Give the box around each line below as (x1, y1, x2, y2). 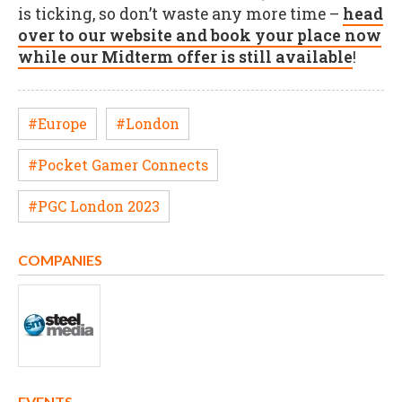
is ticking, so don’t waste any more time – (18, 3, 343, 24)
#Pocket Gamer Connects (28, 155, 208, 175)
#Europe (28, 114, 87, 134)
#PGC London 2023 (28, 197, 160, 216)
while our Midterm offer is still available (18, 46, 353, 67)
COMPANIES (18, 250, 102, 268)
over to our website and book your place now (18, 24, 381, 46)
